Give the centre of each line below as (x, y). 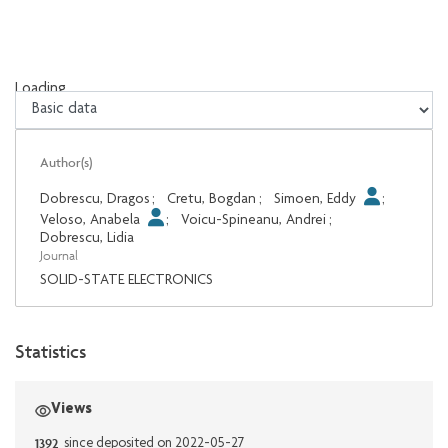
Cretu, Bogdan (212, 200)
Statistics (50, 351)
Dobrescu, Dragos (95, 200)
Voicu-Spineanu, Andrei (254, 221)
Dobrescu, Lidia (87, 239)
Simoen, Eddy (316, 200)
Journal (59, 256)
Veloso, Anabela (92, 221)
